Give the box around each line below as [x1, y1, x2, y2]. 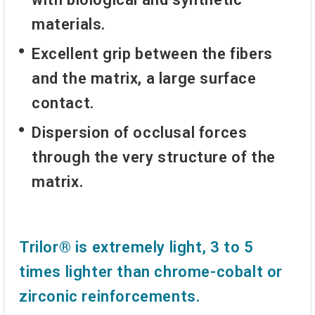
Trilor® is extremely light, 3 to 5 [19, 238, 254, 257]
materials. [32, 15, 105, 33]
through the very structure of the [32, 148, 276, 167]
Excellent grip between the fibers [32, 44, 273, 63]
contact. [32, 94, 94, 112]
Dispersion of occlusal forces [32, 124, 247, 142]
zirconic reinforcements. [19, 288, 200, 306]
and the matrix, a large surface [32, 69, 257, 87]
